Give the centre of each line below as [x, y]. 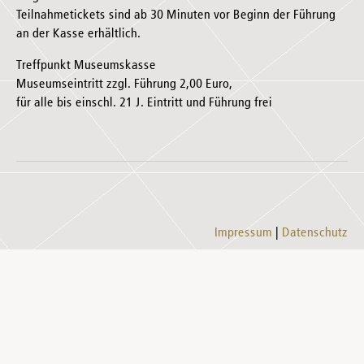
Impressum [243, 233]
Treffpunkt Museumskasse [86, 66]
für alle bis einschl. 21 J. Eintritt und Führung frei [144, 103]
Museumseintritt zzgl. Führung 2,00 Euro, [124, 84]
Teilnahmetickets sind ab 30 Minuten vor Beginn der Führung [176, 15]
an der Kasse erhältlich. [78, 34]
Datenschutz [315, 233]
